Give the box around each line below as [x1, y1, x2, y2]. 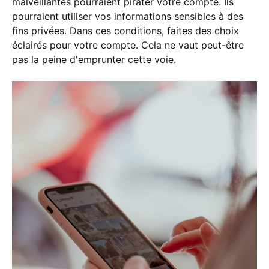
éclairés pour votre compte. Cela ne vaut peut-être [12, 38, 244, 51]
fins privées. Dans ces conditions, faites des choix [12, 24, 239, 37]
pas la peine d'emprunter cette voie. [12, 53, 176, 65]
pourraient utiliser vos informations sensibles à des [12, 10, 243, 22]
